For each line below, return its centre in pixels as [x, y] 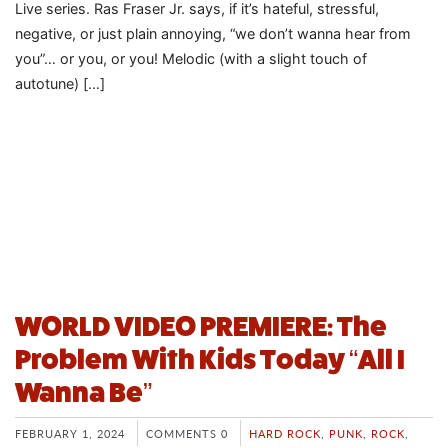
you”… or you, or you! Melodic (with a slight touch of [191, 59]
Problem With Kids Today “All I [210, 360]
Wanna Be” [83, 393]
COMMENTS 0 [187, 433]
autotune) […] [60, 84]
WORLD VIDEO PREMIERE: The [201, 327]
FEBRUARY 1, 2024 [70, 433]
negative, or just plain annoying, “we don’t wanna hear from [213, 34]
